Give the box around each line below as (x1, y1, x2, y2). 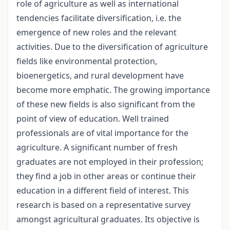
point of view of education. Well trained (16, 113, 169, 125)
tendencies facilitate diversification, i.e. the (16, 12, 181, 24)
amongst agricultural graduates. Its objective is (16, 214, 200, 225)
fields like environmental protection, (16, 55, 157, 67)
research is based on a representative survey (16, 199, 190, 211)
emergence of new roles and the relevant (16, 27, 177, 39)
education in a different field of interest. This (16, 185, 189, 197)
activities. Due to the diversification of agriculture (16, 41, 208, 53)
